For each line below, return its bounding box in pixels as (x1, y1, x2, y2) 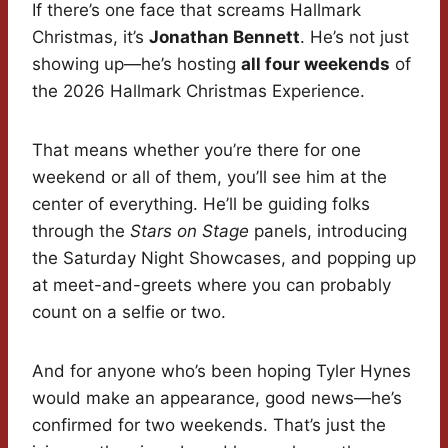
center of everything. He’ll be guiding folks (32, 194, 370, 215)
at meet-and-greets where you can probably (32, 275, 391, 296)
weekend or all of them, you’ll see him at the (32, 167, 387, 188)
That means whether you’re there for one (32, 140, 361, 161)
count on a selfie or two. (32, 302, 226, 323)
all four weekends (241, 54, 390, 75)
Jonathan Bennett (149, 27, 300, 48)
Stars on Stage (130, 221, 249, 242)
